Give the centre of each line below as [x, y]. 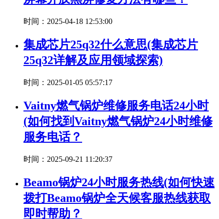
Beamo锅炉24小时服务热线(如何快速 [119, 182]
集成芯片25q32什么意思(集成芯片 [111, 45]
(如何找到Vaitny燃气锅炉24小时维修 [118, 121]
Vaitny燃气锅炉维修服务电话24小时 [116, 106]
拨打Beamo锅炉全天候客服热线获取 [117, 198]
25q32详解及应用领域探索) [93, 60]
